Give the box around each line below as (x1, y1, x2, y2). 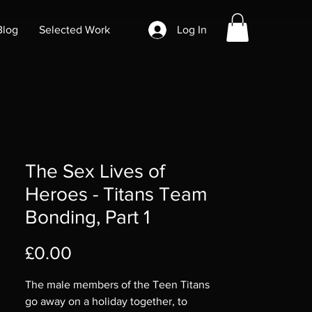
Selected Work (39, 24, 110, 36)
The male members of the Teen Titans (25, 278, 210, 290)
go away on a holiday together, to (25, 295, 187, 307)
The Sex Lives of (25, 159, 165, 182)
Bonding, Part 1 (25, 205, 150, 228)
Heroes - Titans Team (25, 182, 208, 205)
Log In (177, 24, 208, 36)
